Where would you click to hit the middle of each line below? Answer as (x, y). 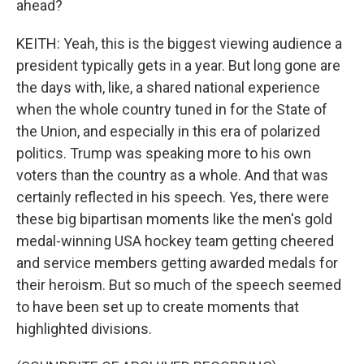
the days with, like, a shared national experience (168, 87)
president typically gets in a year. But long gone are (178, 65)
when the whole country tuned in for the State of (172, 109)
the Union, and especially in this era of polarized (168, 131)
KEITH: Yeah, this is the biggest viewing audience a (179, 43)
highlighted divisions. (84, 329)
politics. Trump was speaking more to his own (164, 153)
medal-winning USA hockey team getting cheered (175, 241)
